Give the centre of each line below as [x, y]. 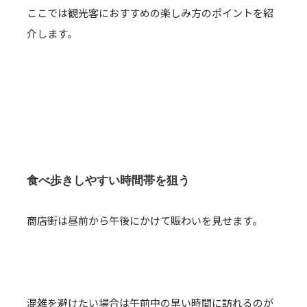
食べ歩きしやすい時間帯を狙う [108, 180]
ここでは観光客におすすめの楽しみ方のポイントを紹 [150, 13]
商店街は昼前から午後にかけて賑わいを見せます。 [145, 220]
